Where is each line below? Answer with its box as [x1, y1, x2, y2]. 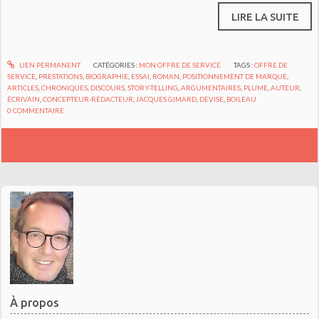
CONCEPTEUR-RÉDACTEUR [43, 95, 134, 104]
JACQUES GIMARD [136, 95, 197, 104]
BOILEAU [226, 95, 257, 104]
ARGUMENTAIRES [181, 83, 241, 93]
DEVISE [199, 95, 224, 104]
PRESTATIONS [38, 72, 83, 81]
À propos [10, 296, 60, 309]
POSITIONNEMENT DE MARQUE [182, 72, 288, 81]
